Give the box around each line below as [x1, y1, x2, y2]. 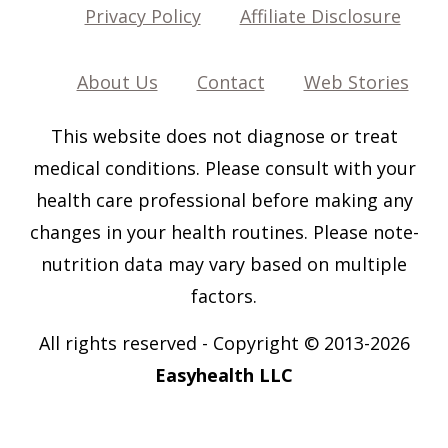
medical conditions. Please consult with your [32, 155, 416, 180]
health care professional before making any [35, 187, 413, 212]
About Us [76, 69, 158, 94]
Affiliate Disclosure [239, 3, 401, 28]
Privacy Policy [84, 3, 201, 28]
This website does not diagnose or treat [50, 123, 398, 148]
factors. [191, 283, 257, 308]
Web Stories [303, 69, 409, 94]
